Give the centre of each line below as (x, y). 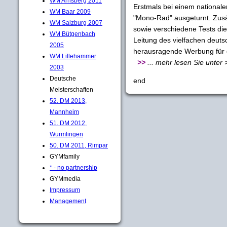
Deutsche (63, 78)
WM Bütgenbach (72, 34)
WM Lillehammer (73, 56)
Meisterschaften (71, 89)
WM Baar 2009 (70, 11)
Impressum (65, 190)
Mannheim (64, 112)
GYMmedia (65, 179)
